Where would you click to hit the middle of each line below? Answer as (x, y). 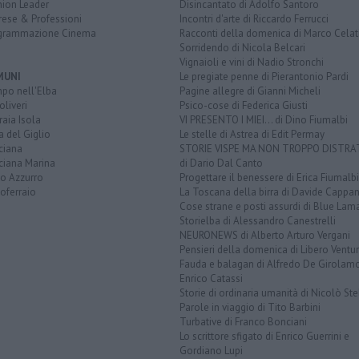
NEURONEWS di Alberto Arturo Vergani (265, 236)
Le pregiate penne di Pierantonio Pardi (264, 77)
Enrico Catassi (211, 279)
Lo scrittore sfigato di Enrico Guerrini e (264, 337)
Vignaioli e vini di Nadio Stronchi (252, 63)
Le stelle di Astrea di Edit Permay (252, 135)
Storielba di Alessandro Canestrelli (258, 221)
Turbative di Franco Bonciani (243, 322)
